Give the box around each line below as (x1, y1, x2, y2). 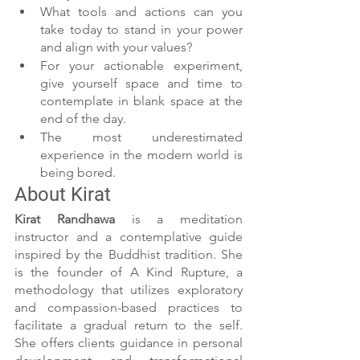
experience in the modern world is (40, 147, 243, 163)
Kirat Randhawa (14, 211, 132, 227)
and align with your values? (40, 39, 192, 55)
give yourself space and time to (40, 76, 243, 92)
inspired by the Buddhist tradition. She (14, 247, 243, 263)
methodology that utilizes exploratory (14, 282, 243, 298)
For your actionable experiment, (40, 58, 243, 74)
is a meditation (131, 211, 243, 227)
